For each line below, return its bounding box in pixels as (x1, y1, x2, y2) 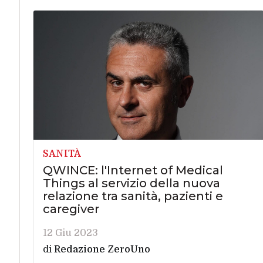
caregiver (42, 202, 99, 217)
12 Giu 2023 (42, 228, 98, 239)
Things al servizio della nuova (42, 176, 220, 191)
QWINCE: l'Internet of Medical (42, 163, 223, 178)
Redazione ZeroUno (53, 244, 150, 255)
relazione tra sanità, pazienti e (42, 189, 223, 204)
